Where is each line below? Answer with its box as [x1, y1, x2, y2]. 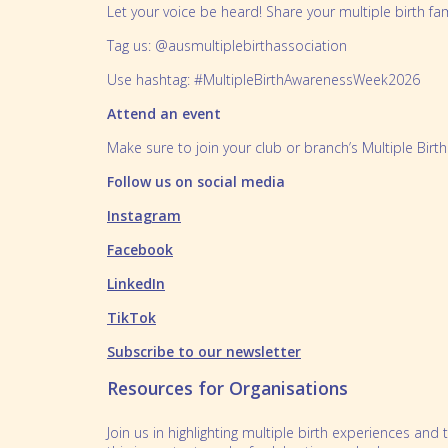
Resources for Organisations [107, 375, 348, 400]
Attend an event [107, 103, 221, 123]
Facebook [107, 239, 173, 259]
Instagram [107, 205, 181, 225]
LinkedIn [107, 273, 165, 293]
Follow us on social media [107, 171, 285, 191]
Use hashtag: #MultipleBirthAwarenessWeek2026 [107, 69, 420, 89]
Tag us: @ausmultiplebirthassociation [107, 35, 347, 55]
